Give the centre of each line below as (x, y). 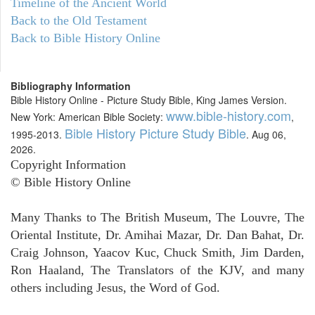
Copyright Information (68, 165)
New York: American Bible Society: (88, 117)
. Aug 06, (266, 135)
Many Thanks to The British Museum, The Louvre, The (157, 218)
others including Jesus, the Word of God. (115, 288)
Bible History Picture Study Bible (155, 133)
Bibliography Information (71, 86)
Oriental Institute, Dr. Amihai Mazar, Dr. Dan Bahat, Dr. (157, 235)
